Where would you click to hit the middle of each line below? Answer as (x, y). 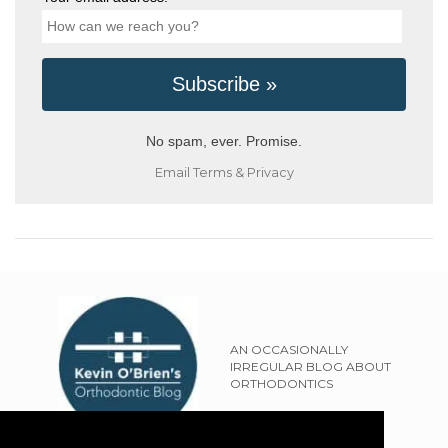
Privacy (270, 173)
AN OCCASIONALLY (288, 349)
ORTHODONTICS (281, 383)
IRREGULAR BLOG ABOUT (310, 366)
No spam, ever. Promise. (224, 141)
